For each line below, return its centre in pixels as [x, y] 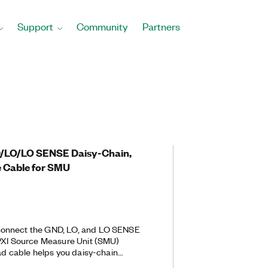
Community [102, 26]
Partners [161, 26]
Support [35, 26]
